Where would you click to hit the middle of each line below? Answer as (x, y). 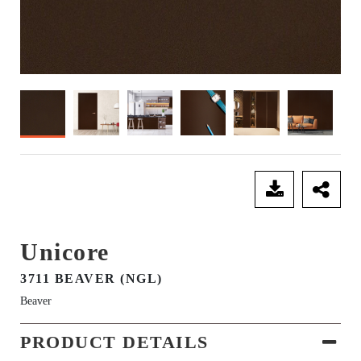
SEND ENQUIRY (133, 190)
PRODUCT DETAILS (114, 342)
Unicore (65, 252)
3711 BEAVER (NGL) (91, 279)
